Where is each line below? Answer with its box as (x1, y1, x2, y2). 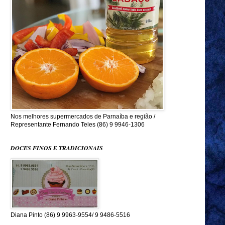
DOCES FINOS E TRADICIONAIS (10, 144, 103, 152)
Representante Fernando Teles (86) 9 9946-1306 (10, 121, 145, 128)
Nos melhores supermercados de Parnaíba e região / (10, 113, 155, 120)
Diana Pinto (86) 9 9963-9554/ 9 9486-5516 (10, 211, 130, 218)
